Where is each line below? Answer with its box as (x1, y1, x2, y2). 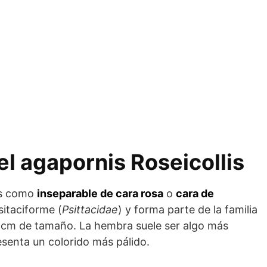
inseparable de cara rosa (37, 187, 163, 200)
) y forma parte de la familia (118, 203, 257, 216)
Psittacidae (62, 203, 118, 216)
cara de (176, 187, 214, 200)
